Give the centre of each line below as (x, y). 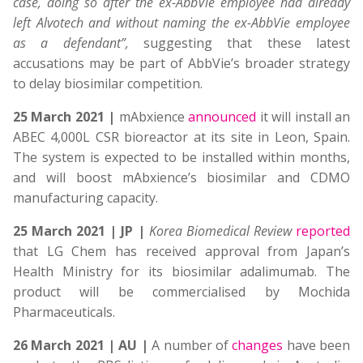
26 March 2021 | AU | (81, 345)
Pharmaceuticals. (64, 312)
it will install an (303, 117)
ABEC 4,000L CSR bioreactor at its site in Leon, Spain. (181, 137)
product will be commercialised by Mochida (181, 292)
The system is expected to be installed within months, (181, 157)
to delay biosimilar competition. (108, 83)
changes (258, 345)
